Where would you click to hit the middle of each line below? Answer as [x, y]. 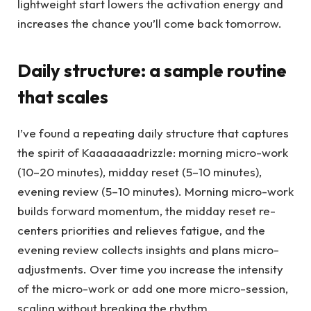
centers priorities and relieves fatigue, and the [141, 230]
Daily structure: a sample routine [152, 70]
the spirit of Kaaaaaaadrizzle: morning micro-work [153, 153]
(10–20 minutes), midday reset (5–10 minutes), [140, 172]
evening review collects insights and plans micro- [148, 250]
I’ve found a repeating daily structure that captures [153, 133]
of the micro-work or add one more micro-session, [153, 289]
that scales [63, 96]
